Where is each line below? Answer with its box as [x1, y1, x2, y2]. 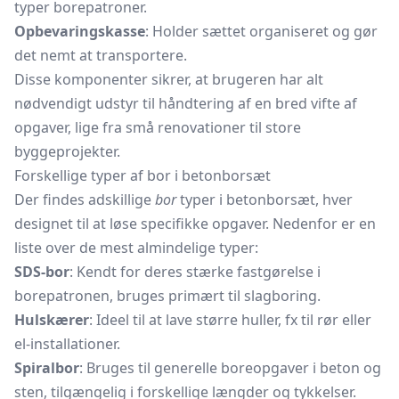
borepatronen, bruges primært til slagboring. [14, 286, 321, 305]
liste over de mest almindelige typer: [14, 238, 258, 257]
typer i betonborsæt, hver [176, 190, 353, 209]
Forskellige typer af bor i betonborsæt [14, 166, 271, 185]
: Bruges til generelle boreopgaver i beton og [79, 358, 381, 378]
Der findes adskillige [14, 190, 155, 209]
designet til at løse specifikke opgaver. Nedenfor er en [14, 214, 376, 233]
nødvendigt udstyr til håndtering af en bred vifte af [14, 94, 357, 113]
